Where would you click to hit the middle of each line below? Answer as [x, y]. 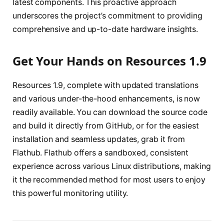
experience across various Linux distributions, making [112, 166]
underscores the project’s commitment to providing [108, 15]
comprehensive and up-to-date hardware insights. [105, 29]
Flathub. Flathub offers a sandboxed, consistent [101, 153]
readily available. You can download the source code [110, 112]
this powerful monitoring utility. [70, 193]
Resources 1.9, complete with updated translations [106, 85]
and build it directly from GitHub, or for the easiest [106, 126]
